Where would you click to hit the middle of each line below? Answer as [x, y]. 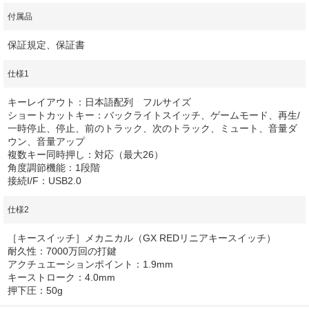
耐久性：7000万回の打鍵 [62, 251]
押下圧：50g [35, 291]
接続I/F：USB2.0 [44, 181]
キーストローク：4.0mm [61, 278]
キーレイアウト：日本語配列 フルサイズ [99, 102]
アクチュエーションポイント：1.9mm [90, 265]
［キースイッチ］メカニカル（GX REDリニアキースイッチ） [142, 238]
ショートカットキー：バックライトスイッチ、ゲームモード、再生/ [154, 116]
